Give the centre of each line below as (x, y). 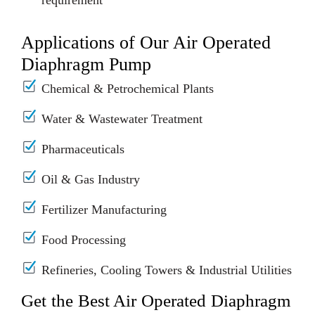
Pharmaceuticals (83, 149)
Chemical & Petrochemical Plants (128, 89)
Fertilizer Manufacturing (104, 210)
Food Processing (84, 240)
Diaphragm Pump (86, 65)
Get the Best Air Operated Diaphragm (156, 301)
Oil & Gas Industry (91, 180)
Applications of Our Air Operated (146, 43)
